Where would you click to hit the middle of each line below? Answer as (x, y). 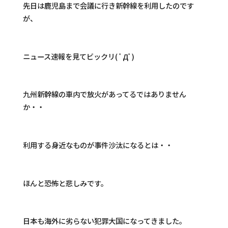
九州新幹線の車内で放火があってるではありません (104, 94)
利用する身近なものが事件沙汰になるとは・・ (97, 145)
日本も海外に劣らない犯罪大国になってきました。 (104, 221)
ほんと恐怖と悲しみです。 (65, 183)
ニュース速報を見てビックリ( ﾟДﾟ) (78, 56)
